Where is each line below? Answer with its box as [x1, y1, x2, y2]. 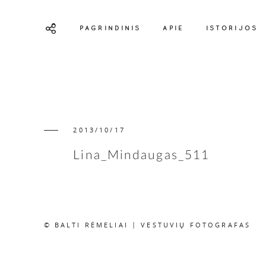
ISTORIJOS [205, 24, 258, 31]
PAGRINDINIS [79, 24, 141, 31]
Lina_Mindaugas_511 [73, 148, 210, 161]
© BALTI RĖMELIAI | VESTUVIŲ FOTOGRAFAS [43, 221, 251, 230]
